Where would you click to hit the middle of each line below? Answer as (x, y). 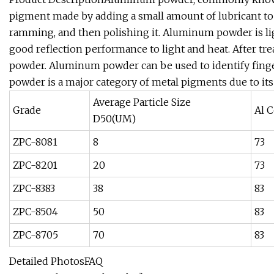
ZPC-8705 (35, 235)
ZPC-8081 (35, 142)
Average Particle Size (142, 102)
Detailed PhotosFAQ (56, 261)
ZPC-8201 (35, 165)
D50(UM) (114, 119)
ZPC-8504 (35, 212)
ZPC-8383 (34, 189)
